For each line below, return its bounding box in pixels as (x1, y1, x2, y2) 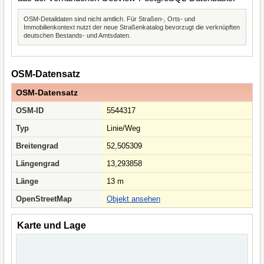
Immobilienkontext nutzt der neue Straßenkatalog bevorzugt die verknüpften (24, 24, 240, 31)
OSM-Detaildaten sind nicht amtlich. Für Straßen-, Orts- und (24, 15, 195, 22)
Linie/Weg (107, 124, 140, 133)
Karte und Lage (17, 220, 86, 230)
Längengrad (16, 159, 60, 168)
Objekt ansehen (107, 194, 160, 203)
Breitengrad (16, 141, 58, 150)
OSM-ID (16, 106, 44, 115)
